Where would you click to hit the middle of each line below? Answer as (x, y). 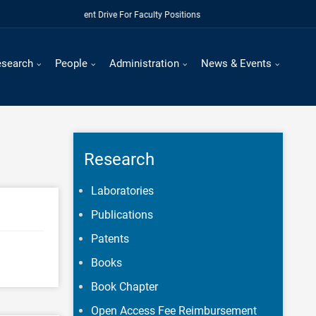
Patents (110, 239)
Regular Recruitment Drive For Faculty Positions (99, 15)
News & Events (236, 63)
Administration (144, 63)
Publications (122, 215)
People (71, 63)
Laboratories (122, 191)
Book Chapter (124, 287)
